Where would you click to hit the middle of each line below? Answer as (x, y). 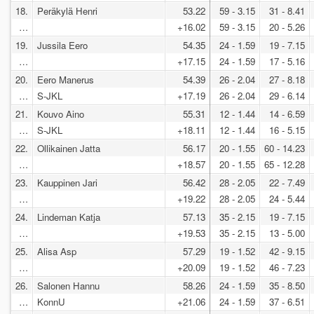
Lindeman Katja (69, 217)
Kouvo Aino (61, 114)
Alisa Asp (57, 251)
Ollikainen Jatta (69, 148)
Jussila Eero (62, 45)
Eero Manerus (66, 79)
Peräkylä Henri (67, 11)
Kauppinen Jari (67, 182)
